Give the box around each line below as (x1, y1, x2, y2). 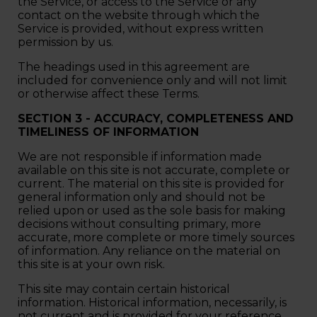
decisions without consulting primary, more (18, 217, 261, 231)
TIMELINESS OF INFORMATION (18, 125, 202, 139)
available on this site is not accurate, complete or (18, 163, 290, 177)
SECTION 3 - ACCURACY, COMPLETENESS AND (18, 111, 294, 125)
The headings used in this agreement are (18, 59, 250, 74)
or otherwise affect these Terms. (18, 86, 202, 100)
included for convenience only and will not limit (18, 73, 287, 87)
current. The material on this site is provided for (18, 176, 284, 190)
